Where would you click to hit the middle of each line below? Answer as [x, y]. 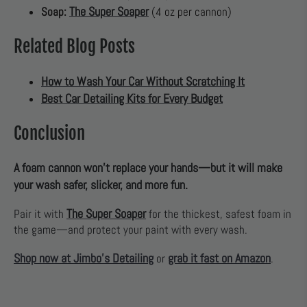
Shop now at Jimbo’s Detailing [84, 258]
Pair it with [40, 214]
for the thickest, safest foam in [219, 214]
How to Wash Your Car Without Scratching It [143, 81]
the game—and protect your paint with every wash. [131, 230]
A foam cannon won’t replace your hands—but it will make [148, 168]
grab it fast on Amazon [219, 258]
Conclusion [49, 133]
